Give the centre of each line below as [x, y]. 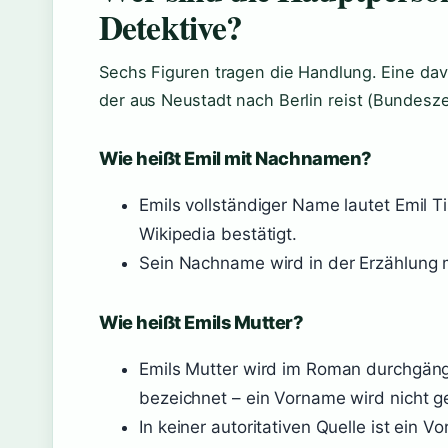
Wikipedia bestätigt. [218, 234]
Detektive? [171, 26]
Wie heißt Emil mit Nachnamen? [235, 158]
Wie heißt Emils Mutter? [201, 322]
